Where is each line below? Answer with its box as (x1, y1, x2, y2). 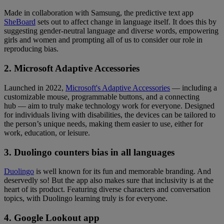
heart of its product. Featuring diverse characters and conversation (4, 185, 210, 194)
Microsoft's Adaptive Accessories (65, 83, 170, 92)
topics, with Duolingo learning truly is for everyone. (4, 194, 171, 203)
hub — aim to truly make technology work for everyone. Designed (4, 101, 214, 110)
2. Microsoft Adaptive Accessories (4, 63, 139, 74)
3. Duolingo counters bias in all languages (4, 146, 174, 157)
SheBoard (4, 17, 35, 26)
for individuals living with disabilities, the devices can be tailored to (4, 110, 215, 119)
